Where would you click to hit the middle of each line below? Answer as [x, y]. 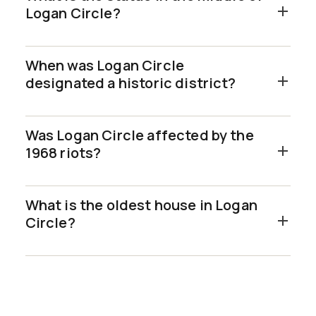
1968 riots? [63, 152]
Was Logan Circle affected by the [139, 135]
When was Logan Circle [105, 65]
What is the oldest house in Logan [141, 205]
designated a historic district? [130, 83]
